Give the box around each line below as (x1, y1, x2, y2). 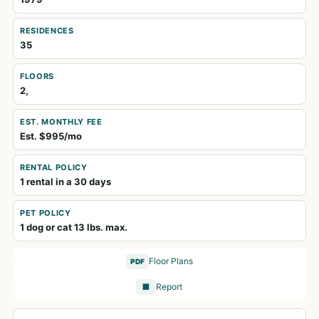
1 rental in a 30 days (20, 176, 111, 187)
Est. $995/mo (20, 130, 82, 142)
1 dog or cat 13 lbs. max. (20, 221, 127, 233)
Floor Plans (149, 256, 193, 266)
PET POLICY (20, 208, 71, 218)
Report (156, 281, 182, 292)
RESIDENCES (20, 26, 74, 36)
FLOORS (20, 71, 54, 81)
